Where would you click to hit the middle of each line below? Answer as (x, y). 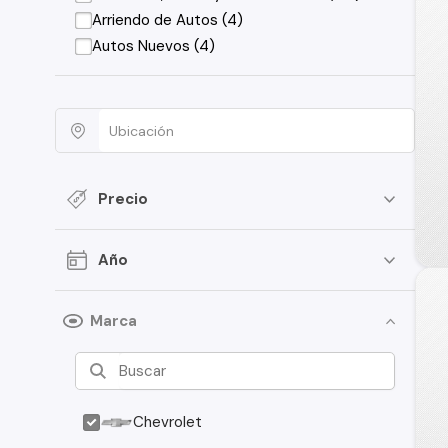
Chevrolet (168, 422)
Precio (123, 198)
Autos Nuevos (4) (154, 46)
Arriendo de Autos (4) (168, 20)
